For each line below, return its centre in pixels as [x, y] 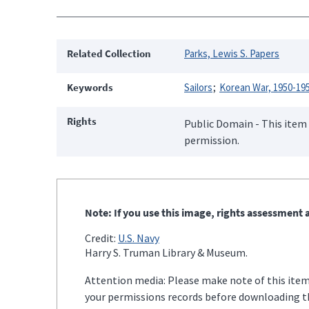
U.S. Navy [139, 238]
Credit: [101, 238]
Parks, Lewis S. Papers [232, 53]
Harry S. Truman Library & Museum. [166, 252]
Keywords [90, 87]
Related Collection [109, 53]
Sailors [198, 87]
